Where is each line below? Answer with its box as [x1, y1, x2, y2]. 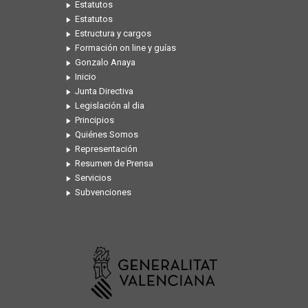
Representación [75, 144, 137, 155]
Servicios [75, 173, 111, 184]
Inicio [75, 71, 96, 82]
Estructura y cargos [75, 28, 151, 39]
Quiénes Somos [75, 129, 138, 140]
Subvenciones [75, 187, 131, 198]
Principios [75, 115, 114, 126]
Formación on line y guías [75, 43, 176, 54]
